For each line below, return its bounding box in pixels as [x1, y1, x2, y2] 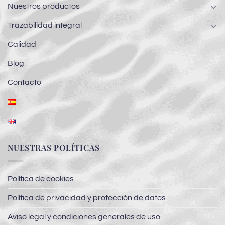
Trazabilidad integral [8, 21, 82, 30]
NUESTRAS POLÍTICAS [8, 142, 100, 153]
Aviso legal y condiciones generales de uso [8, 212, 160, 221]
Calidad [8, 40, 36, 49]
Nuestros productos [8, 2, 80, 11]
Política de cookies [8, 174, 74, 183]
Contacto [8, 78, 41, 87]
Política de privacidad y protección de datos [8, 193, 166, 202]
